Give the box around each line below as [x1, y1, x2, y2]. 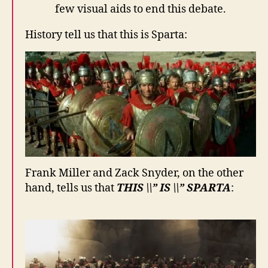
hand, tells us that [25, 181, 117, 195]
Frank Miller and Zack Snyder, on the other [25, 166, 243, 180]
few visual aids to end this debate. [55, 2, 226, 17]
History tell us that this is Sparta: [25, 28, 187, 42]
